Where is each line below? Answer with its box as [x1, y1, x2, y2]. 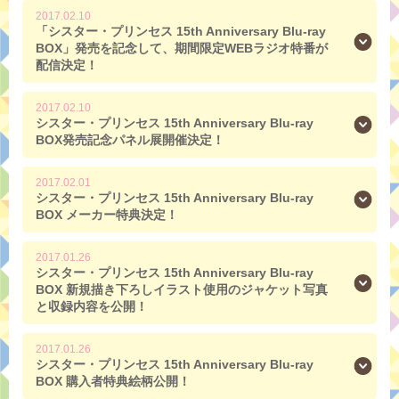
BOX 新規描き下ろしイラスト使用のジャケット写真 [36, 281, 328, 297]
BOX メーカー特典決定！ [36, 207, 178, 222]
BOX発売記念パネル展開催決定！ [36, 132, 224, 147]
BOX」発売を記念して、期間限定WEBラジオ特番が [36, 40, 328, 55]
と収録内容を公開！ [36, 298, 148, 313]
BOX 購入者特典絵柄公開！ [36, 373, 191, 388]
